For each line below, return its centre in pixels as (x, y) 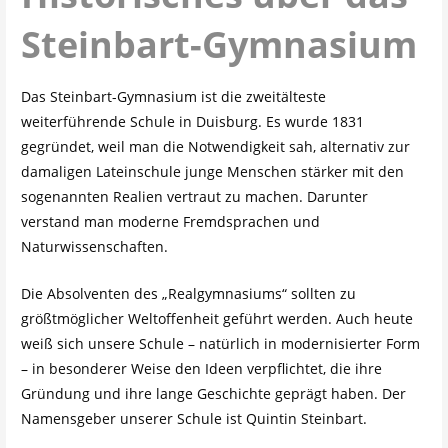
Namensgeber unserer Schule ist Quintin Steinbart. (193, 418)
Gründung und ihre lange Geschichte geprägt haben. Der (213, 393)
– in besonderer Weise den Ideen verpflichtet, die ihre (201, 368)
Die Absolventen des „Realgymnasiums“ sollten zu (188, 293)
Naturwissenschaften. (94, 246)
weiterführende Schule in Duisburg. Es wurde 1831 (192, 121)
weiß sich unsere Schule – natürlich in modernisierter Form (220, 343)
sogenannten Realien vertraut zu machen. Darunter (194, 196)
